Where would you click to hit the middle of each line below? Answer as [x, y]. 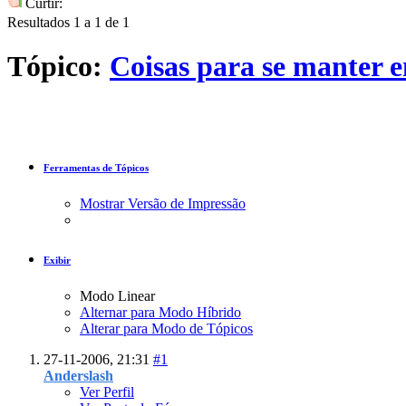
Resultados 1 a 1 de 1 [68, 22]
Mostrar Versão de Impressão [163, 204]
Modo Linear [117, 296]
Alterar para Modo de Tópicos [166, 329]
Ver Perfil [107, 392]
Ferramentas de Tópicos [96, 168]
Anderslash [78, 376]
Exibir [57, 261]
